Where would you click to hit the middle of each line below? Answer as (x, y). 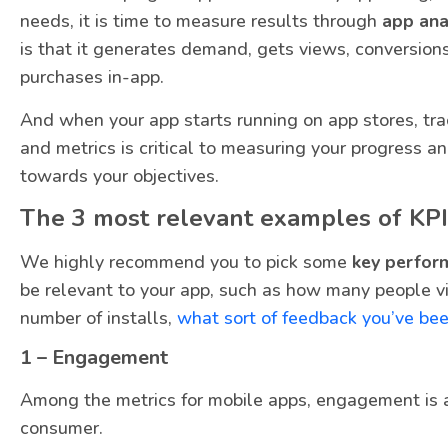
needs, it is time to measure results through (201, 21)
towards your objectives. (119, 175)
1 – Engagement (94, 358)
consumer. (61, 428)
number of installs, (98, 318)
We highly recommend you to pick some (186, 262)
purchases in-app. (92, 77)
